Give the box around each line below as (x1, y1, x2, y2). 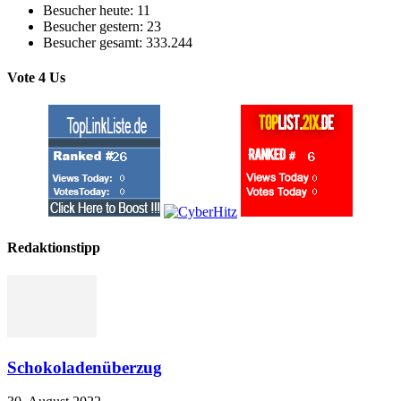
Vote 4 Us (7, 70, 65, 86)
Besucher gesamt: (43, 34, 146, 50)
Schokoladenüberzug (7, 357, 162, 377)
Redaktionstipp (7, 239, 100, 255)
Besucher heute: (43, 2, 137, 18)
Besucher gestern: (43, 18, 147, 34)
